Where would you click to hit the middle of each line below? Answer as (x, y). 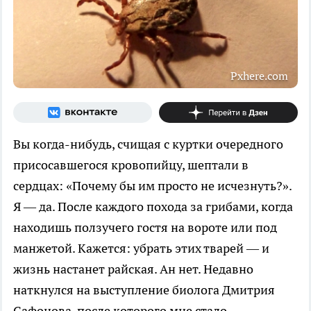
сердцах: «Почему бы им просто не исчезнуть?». (152, 185)
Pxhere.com (259, 75)
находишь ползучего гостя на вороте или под (145, 227)
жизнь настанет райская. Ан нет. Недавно (133, 269)
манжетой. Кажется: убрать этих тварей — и (141, 248)
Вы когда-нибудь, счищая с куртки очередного (148, 144)
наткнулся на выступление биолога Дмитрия (144, 289)
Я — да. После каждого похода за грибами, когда (153, 206)
